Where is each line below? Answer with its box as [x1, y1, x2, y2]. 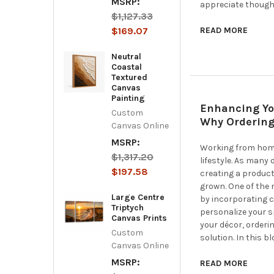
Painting [111, 92, 145, 103]
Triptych [111, 202, 144, 213]
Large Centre [111, 191, 165, 202]
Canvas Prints [111, 212, 167, 223]
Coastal [111, 61, 142, 72]
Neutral [111, 51, 141, 62]
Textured [111, 72, 147, 83]
